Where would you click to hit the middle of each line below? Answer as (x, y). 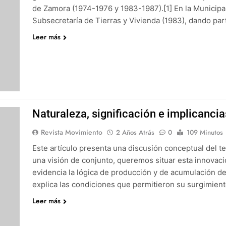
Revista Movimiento (71, 132)
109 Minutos (205, 132)
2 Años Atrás (135, 132)
